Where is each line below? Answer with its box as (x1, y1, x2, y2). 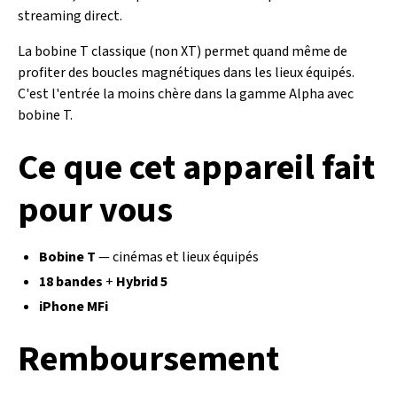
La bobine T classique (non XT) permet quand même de (18, 42, 347, 61)
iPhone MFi (39, 297, 108, 316)
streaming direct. (18, 6, 122, 26)
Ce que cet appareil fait (18, 143, 375, 193)
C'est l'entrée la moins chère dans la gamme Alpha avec (18, 84, 354, 104)
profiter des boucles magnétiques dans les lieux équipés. (18, 63, 354, 82)
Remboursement (18, 334, 279, 385)
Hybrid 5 (116, 272, 167, 292)
